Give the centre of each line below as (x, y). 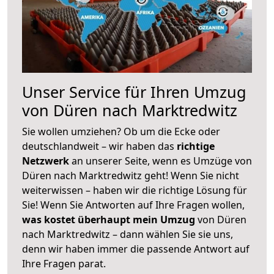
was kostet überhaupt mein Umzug (109, 219)
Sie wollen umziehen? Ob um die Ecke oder (121, 131)
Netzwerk (47, 161)
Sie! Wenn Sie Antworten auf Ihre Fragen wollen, (133, 205)
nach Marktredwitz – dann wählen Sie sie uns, (128, 234)
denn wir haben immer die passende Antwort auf (136, 249)
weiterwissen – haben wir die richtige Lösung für (135, 190)
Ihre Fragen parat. (64, 263)
